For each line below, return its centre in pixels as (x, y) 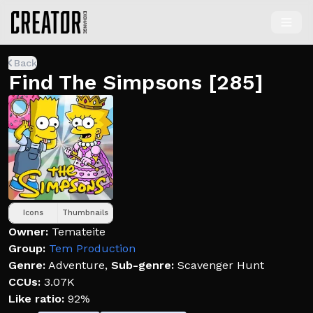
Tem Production (92, 248)
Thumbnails (85, 213)
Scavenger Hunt (221, 265)
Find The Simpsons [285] (136, 82)
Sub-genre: (143, 265)
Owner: (28, 232)
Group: (27, 248)
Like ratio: (36, 299)
